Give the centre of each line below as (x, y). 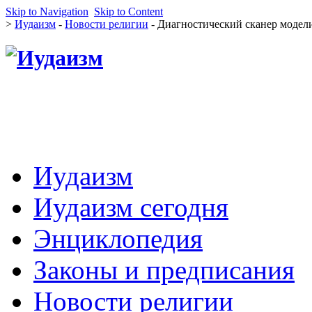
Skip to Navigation (47, 11)
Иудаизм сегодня (131, 207)
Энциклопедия (118, 238)
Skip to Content (128, 11)
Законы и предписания (164, 270)
